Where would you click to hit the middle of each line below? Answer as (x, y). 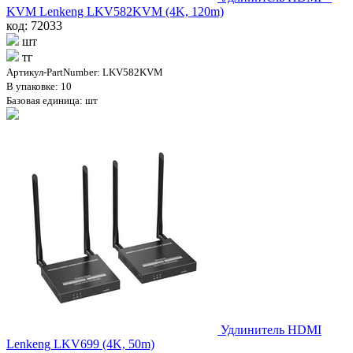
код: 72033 (34, 25)
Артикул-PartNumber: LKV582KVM (85, 72)
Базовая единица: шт (52, 100)
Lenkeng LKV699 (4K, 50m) (80, 344)
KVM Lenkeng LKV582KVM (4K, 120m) (115, 11)
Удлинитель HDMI (271, 329)
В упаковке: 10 (39, 86)
